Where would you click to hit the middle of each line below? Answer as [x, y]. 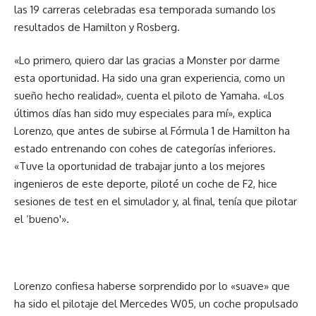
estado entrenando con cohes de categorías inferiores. [145, 149]
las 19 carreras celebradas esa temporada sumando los [145, 9]
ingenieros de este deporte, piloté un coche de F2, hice [146, 184]
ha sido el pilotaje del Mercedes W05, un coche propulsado [156, 304]
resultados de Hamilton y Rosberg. [97, 27]
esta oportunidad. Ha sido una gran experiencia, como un [150, 78]
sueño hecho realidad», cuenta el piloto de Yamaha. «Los [149, 96]
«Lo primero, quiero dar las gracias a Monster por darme [147, 61]
